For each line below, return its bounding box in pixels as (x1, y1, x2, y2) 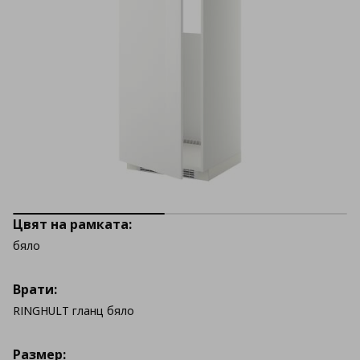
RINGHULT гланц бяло (13, 303, 134, 318)
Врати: (13, 280, 57, 298)
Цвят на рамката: (13, 215, 132, 233)
